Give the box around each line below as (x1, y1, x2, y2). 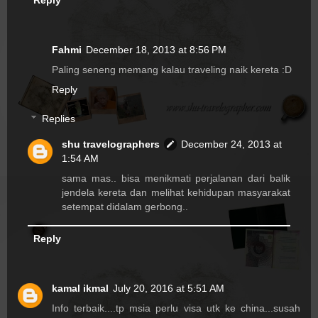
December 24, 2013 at (181, 138, 283, 150)
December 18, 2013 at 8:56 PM (86, 43, 226, 55)
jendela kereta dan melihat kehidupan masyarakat (62, 187, 290, 199)
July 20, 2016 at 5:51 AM (113, 283, 224, 295)
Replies (42, 113, 76, 125)
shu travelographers (62, 138, 160, 150)
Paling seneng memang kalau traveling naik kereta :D (52, 63, 292, 75)
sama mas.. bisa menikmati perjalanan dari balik (62, 172, 290, 185)
